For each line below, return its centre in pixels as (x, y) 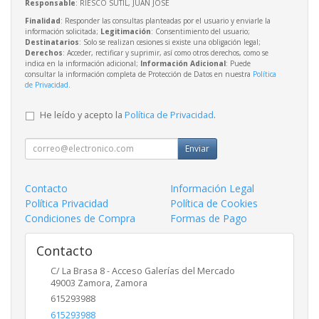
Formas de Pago (209, 218)
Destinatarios (52, 42)
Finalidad (43, 20)
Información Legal (212, 188)
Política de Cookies (214, 203)
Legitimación (126, 31)
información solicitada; (63, 31)
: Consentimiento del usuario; (200, 31)
